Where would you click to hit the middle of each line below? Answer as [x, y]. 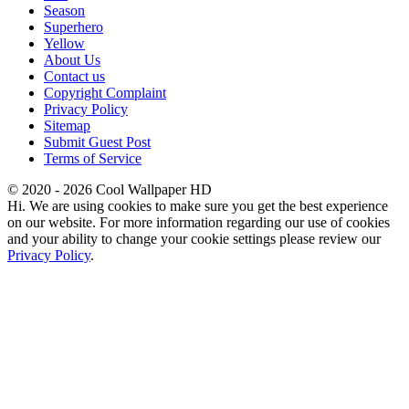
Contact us [74, 76]
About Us [72, 59]
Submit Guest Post [97, 142]
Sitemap [67, 125]
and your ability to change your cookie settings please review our [194, 238]
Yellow [64, 43]
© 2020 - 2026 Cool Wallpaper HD [110, 189]
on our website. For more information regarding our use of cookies [199, 222]
